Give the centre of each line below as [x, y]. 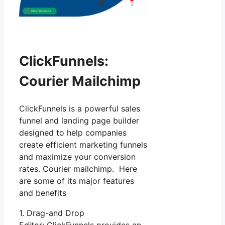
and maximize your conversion [77, 157]
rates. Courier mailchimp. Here [78, 169]
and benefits [43, 193]
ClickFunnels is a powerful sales [80, 109]
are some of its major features [77, 181]
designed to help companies [73, 133]
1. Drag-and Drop [52, 213]
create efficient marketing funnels [83, 145]
